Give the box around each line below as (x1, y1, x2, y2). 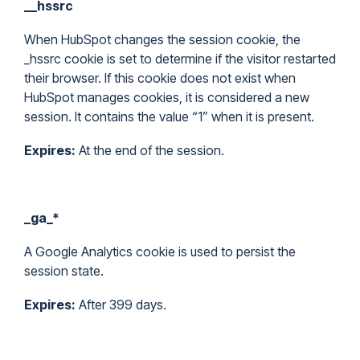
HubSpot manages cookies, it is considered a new (24, 89, 309, 105)
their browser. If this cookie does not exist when (24, 70, 296, 86)
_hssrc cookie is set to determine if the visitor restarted (24, 51, 336, 67)
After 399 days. (76, 297, 166, 313)
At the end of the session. (76, 142, 224, 158)
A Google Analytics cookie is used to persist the (24, 243, 296, 260)
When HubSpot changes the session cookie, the (24, 31, 301, 47)
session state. (24, 263, 104, 279)
